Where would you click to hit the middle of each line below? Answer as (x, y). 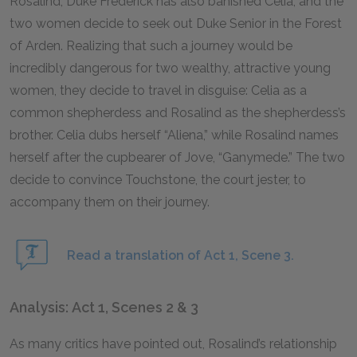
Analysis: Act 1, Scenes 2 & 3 (104, 307)
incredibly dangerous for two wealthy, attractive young (170, 68)
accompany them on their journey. (110, 202)
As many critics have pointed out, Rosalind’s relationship (173, 344)
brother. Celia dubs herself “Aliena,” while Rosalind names (174, 135)
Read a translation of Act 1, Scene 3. (180, 255)
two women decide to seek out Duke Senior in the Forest (176, 24)
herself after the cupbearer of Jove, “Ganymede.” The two (177, 157)
